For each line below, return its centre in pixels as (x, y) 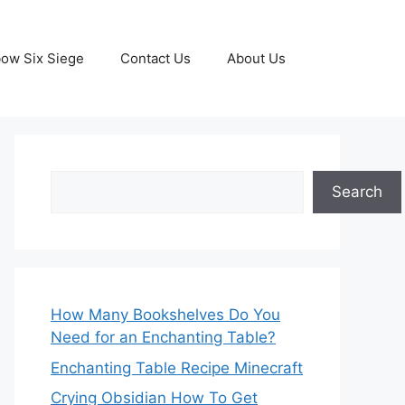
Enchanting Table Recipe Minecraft (177, 367)
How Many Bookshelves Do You (165, 315)
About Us (256, 58)
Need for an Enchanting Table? (163, 337)
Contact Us (155, 58)
